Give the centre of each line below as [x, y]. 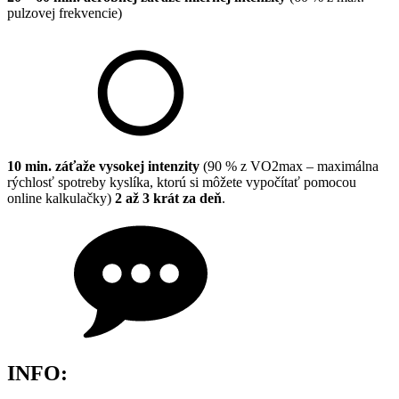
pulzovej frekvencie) [65, 12]
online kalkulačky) [61, 198]
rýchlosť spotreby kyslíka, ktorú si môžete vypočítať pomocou [182, 182]
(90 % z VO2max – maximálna [289, 166]
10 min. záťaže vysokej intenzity [103, 166]
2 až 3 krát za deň [168, 198]
